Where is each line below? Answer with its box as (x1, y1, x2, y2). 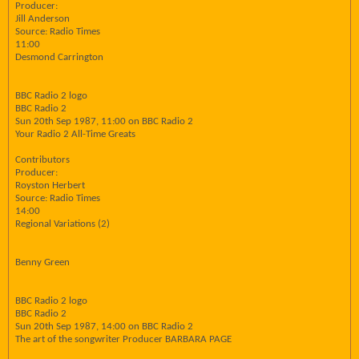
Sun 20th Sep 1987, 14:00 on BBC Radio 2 (15, 321, 193, 332)
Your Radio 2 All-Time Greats (15, 129, 135, 139)
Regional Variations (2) (15, 219, 110, 229)
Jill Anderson (15, 14, 70, 24)
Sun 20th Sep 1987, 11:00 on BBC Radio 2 (15, 116, 193, 127)
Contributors (15, 155, 70, 165)
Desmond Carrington (15, 52, 103, 63)
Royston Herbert (15, 180, 85, 191)
